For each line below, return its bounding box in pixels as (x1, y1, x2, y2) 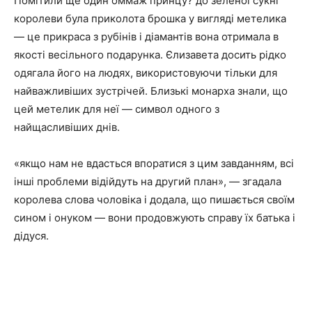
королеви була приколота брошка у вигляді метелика (14, 11, 286, 25)
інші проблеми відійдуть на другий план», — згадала (14, 174, 281, 188)
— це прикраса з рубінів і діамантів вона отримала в (14, 29, 279, 43)
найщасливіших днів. (14, 120, 120, 134)
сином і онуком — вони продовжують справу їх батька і (14, 210, 295, 224)
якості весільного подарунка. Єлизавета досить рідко (14, 47, 286, 61)
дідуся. (14, 228, 49, 242)
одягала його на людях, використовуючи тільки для (14, 65, 277, 79)
